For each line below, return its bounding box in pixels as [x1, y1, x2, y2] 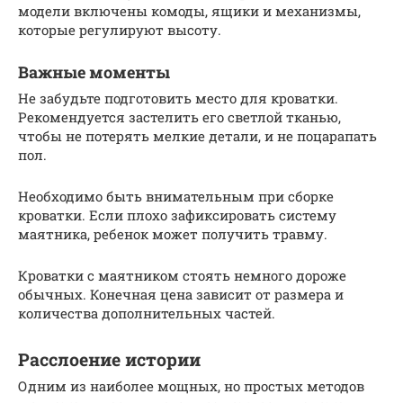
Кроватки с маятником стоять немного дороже [18, 266, 346, 285]
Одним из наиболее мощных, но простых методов [18, 377, 364, 396]
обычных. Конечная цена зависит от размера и [18, 285, 344, 304]
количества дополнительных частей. [18, 304, 275, 323]
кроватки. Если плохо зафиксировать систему [18, 206, 336, 225]
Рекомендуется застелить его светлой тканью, [18, 108, 341, 127]
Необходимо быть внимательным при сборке [18, 187, 334, 206]
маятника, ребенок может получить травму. [18, 225, 327, 244]
